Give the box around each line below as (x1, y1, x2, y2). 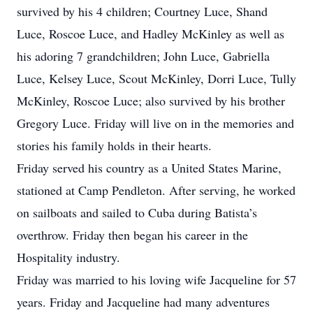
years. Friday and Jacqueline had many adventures (17, 293, 270, 310)
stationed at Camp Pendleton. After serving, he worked (17, 182, 296, 198)
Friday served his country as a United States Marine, (17, 159, 282, 176)
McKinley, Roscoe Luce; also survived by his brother (17, 92, 285, 109)
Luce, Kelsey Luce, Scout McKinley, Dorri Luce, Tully (17, 70, 296, 87)
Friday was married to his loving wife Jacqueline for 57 (17, 271, 296, 288)
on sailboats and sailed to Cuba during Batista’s (17, 204, 257, 221)
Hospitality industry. (17, 249, 120, 265)
